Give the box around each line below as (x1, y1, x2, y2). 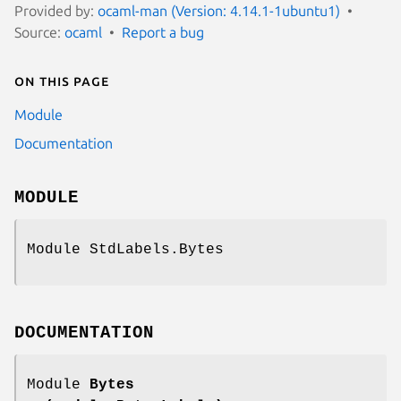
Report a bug (122, 23, 204, 40)
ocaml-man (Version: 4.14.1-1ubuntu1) (98, 2, 340, 19)
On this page (14, 72, 109, 89)
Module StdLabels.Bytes (27, 241, 224, 258)
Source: (14, 23, 64, 40)
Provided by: (14, 2, 98, 19)
